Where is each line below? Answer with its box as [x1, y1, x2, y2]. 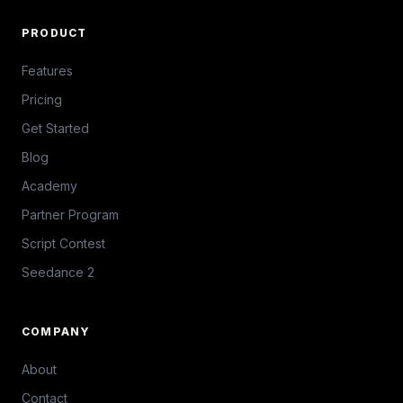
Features [22, 62, 73, 78]
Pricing [22, 91, 62, 107]
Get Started [22, 120, 89, 136]
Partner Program [22, 206, 119, 222]
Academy [22, 177, 77, 193]
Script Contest [22, 235, 105, 251]
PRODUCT [22, 25, 87, 40]
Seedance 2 [22, 264, 94, 280]
